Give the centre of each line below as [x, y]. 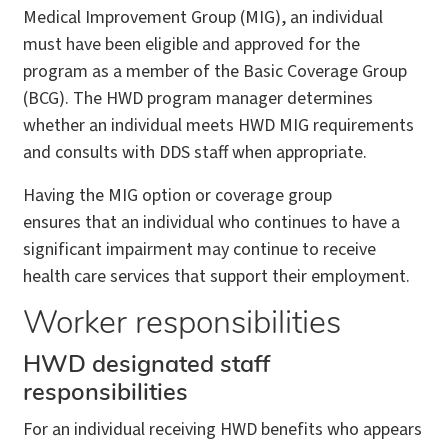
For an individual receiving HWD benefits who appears [222, 429]
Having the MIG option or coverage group [177, 195]
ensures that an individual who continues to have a [211, 222]
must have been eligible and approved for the [191, 44]
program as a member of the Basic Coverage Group [215, 71]
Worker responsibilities [182, 324]
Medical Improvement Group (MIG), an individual [203, 17]
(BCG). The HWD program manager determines [198, 98]
